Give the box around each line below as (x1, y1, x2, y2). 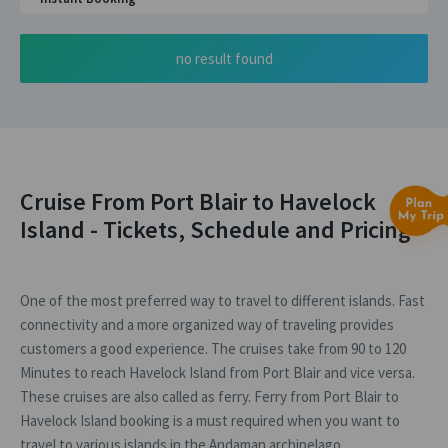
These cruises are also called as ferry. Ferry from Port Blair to (20, 387, 399, 406)
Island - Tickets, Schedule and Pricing (20, 214, 411, 245)
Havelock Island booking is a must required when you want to (20, 411, 400, 430)
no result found (175, 49, 273, 68)
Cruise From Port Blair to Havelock (20, 186, 376, 217)
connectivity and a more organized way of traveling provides (20, 315, 394, 334)
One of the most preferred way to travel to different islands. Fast (20, 291, 425, 310)
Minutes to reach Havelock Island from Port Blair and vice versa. (20, 363, 415, 382)
